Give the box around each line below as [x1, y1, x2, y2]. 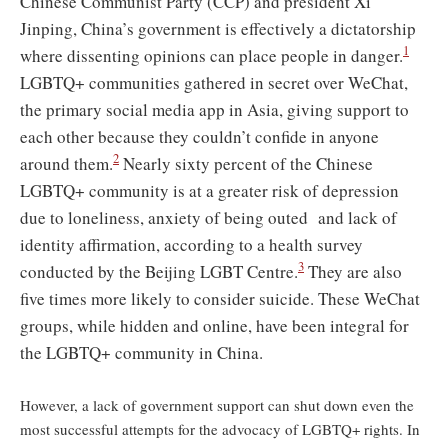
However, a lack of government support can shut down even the [20, 395, 414, 415]
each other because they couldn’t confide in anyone [20, 124, 379, 148]
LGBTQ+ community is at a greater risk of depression [20, 178, 399, 202]
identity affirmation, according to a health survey [20, 232, 363, 256]
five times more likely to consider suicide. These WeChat [20, 286, 420, 310]
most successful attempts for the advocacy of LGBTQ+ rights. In [20, 419, 420, 439]
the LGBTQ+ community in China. [20, 340, 263, 364]
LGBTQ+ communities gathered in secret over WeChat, [20, 70, 408, 94]
